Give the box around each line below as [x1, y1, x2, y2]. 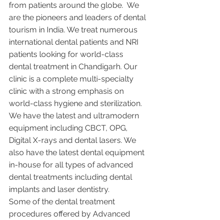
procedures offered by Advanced [9, 209, 132, 219]
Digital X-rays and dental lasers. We [9, 135, 138, 145]
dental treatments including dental [9, 172, 134, 182]
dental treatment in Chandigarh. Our [9, 61, 139, 71]
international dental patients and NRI [9, 37, 140, 47]
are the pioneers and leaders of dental [9, 12, 148, 22]
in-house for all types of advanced [9, 160, 135, 169]
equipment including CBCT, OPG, [9, 123, 130, 133]
